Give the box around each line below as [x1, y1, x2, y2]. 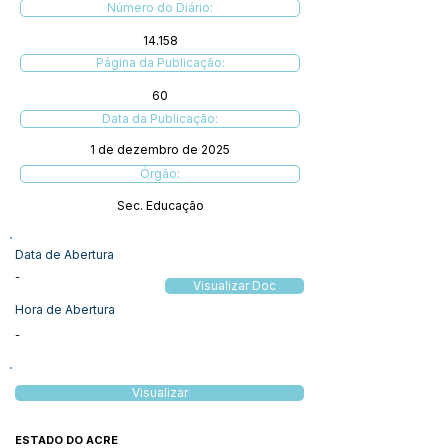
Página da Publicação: [95, 55, 225, 70]
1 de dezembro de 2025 [90, 142, 230, 157]
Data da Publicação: [102, 111, 218, 126]
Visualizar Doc [193, 279, 276, 293]
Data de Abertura [15, 247, 114, 262]
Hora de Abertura [15, 302, 115, 317]
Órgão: [140, 166, 180, 181]
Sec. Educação [116, 198, 204, 213]
